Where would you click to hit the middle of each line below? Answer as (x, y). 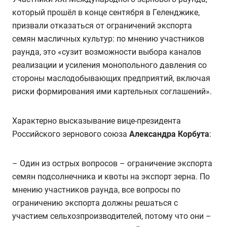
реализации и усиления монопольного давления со (109, 65)
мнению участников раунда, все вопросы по (96, 190)
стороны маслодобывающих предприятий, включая (111, 78)
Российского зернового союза (71, 134)
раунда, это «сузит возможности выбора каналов (107, 52)
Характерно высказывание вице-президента (97, 121)
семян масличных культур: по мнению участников (108, 39)
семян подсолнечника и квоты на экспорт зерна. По (111, 176)
